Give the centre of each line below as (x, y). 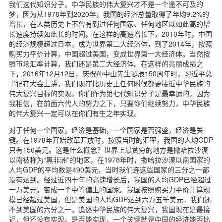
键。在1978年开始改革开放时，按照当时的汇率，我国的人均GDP (111, 139)
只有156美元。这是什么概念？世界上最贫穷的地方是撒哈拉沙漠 (109, 149)
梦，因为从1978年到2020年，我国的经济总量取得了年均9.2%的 (109, 14)
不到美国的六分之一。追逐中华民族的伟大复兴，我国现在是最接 (110, 209)
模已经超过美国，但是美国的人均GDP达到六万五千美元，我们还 (110, 199)
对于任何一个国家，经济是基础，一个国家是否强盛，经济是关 (106, 130)
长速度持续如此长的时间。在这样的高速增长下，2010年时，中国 (111, 33)
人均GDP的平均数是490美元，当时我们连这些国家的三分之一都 (109, 169)
